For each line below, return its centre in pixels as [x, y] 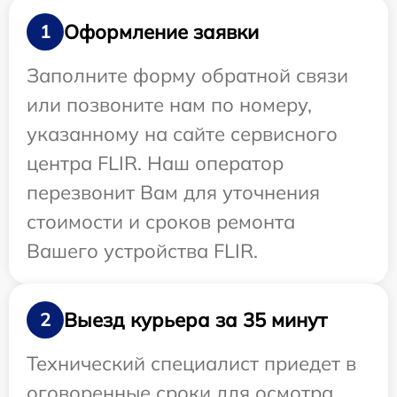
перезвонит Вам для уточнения [173, 193]
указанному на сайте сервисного [182, 134]
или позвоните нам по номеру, [169, 105]
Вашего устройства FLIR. [142, 251]
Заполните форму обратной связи [187, 76]
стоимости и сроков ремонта [161, 222]
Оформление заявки [161, 31]
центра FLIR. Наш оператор [155, 163]
